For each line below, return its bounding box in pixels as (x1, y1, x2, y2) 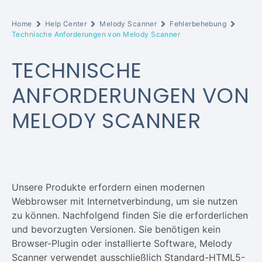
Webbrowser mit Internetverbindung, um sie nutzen (12, 195, 237, 207)
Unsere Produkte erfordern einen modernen (12, 181, 205, 193)
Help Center (44, 19, 87, 28)
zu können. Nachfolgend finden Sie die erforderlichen (12, 209, 248, 221)
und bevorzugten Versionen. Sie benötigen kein (12, 223, 220, 235)
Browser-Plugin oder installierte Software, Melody (12, 237, 232, 249)
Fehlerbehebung (170, 19, 227, 28)
